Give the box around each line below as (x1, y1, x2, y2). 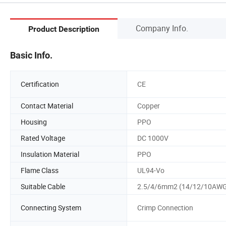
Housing (21, 117, 47, 127)
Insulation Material (21, 149, 79, 159)
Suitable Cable (21, 181, 65, 191)
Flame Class (21, 165, 59, 175)
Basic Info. (10, 49, 52, 61)
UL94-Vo (137, 165, 164, 175)
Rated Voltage (21, 133, 65, 143)
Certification (21, 79, 59, 89)
